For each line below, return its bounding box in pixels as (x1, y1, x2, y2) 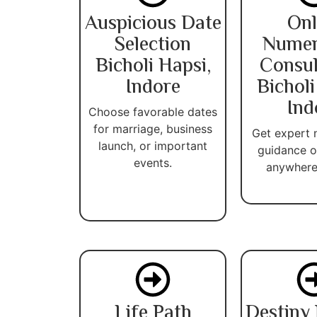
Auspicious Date (84, 8, 221, 40)
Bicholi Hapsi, (95, 50, 211, 82)
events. (134, 155, 172, 170)
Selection (115, 29, 191, 61)
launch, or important (98, 138, 207, 153)
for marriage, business (93, 121, 212, 136)
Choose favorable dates (88, 104, 217, 119)
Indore (125, 71, 180, 103)
